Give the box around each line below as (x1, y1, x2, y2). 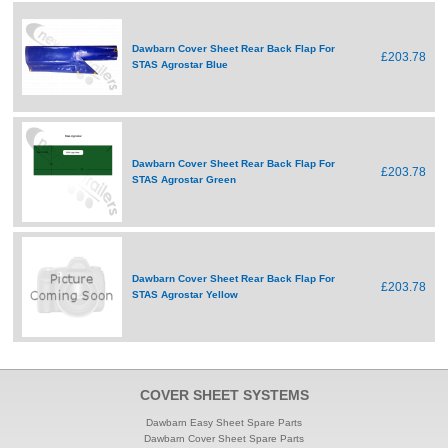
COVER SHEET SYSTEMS (139, 387, 309, 404)
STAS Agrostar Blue (132, 58, 229, 70)
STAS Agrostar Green (132, 173, 237, 185)
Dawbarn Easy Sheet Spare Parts (146, 417, 302, 429)
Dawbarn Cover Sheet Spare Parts (144, 433, 304, 445)
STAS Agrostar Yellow (132, 288, 239, 300)
